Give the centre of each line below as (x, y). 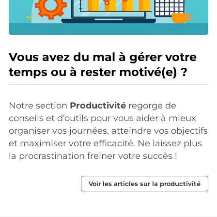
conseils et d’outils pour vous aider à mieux (102, 118)
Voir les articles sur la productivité (145, 183)
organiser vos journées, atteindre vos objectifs (108, 131)
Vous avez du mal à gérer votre (103, 57)
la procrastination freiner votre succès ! (93, 156)
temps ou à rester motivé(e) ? (98, 72)
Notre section (39, 105)
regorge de (151, 105)
